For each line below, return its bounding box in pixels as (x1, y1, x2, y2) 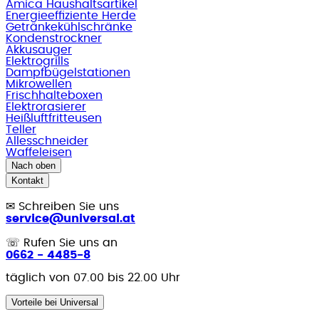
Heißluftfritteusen (6, 112, 102, 124)
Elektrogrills (6, 55, 69, 67)
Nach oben (11, 159, 56, 171)
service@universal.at (6, 212, 135, 224)
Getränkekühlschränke (6, 21, 132, 33)
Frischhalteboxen (6, 89, 103, 101)
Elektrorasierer (6, 100, 86, 113)
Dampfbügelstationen (6, 66, 130, 78)
